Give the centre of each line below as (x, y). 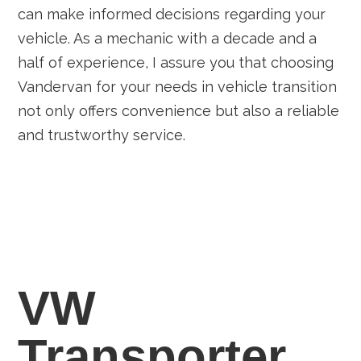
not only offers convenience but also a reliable (179, 111)
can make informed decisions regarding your (172, 14)
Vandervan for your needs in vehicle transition (178, 87)
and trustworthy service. (102, 135)
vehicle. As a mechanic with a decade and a (168, 38)
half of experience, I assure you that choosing (176, 62)
